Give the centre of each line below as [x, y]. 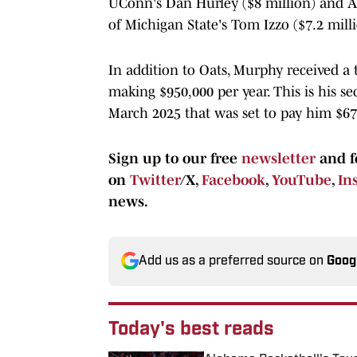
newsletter [279, 158]
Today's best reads [191, 330]
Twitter [155, 180]
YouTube [302, 180]
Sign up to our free [175, 158]
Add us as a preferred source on [233, 261]
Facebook [233, 180]
